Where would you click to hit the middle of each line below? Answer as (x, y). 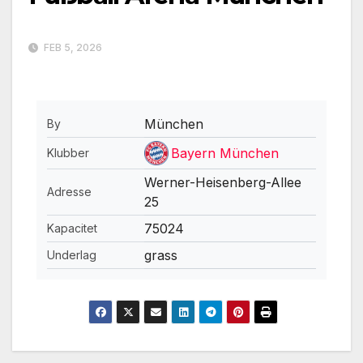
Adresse (69, 192)
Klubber (68, 153)
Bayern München (224, 154)
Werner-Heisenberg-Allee (222, 183)
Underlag (71, 255)
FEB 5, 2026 (72, 48)
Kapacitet (72, 228)
